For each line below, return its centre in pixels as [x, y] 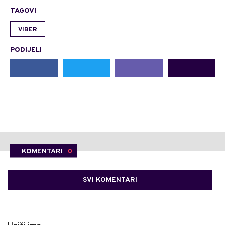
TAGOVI [23, 11]
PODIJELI [26, 50]
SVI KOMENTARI [110, 180]
